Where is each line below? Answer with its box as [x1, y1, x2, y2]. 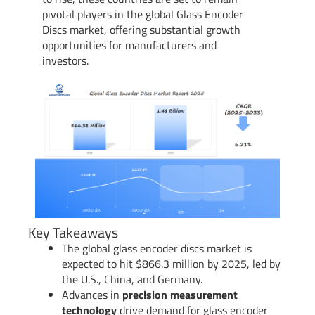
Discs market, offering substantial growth [42, 20, 240, 38]
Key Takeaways [28, 221, 118, 243]
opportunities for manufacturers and [42, 36, 217, 53]
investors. [42, 51, 89, 69]
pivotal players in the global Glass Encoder [42, 5, 243, 22]
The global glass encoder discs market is [62, 239, 252, 257]
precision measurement [122, 285, 238, 303]
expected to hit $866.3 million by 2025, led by [62, 255, 281, 272]
